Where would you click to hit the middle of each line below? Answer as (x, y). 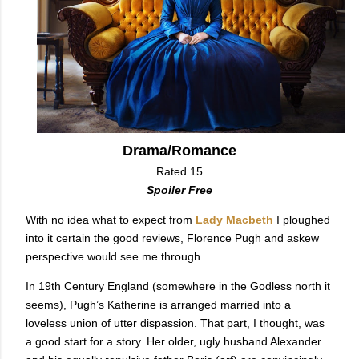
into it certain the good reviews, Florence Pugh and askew (172, 238)
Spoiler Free (179, 190)
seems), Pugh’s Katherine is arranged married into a (158, 305)
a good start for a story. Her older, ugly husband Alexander (173, 342)
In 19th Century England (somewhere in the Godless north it (178, 286)
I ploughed (302, 220)
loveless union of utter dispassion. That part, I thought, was (175, 323)
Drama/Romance (179, 151)
